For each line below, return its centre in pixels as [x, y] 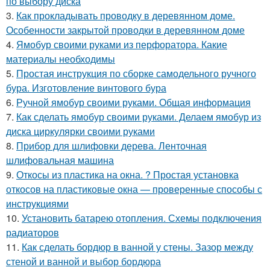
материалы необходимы [61, 58]
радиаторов [33, 232]
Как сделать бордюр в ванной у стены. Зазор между [137, 246]
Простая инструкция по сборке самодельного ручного [136, 73]
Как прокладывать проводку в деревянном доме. [126, 15]
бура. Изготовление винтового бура [86, 87]
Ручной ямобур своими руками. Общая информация [133, 102]
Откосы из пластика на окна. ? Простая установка [127, 174]
